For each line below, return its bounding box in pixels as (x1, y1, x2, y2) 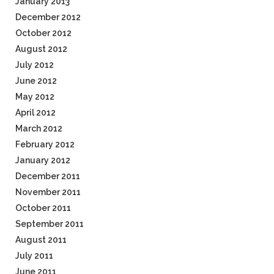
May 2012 (15, 92, 54, 102)
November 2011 (15, 187, 81, 197)
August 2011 (15, 235, 67, 245)
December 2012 (15, 12, 81, 22)
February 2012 (15, 139, 75, 149)
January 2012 (15, 155, 70, 165)
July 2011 (15, 251, 53, 261)
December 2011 (15, 171, 80, 181)
